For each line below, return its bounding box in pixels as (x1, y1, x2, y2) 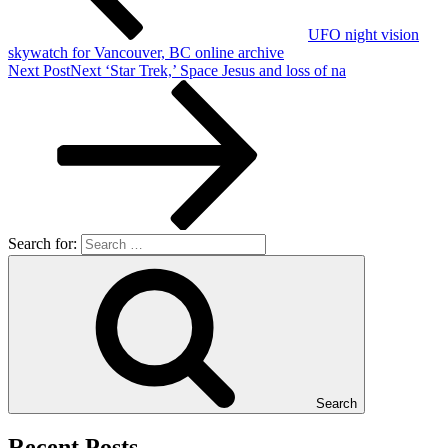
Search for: (8, 234, 77, 252)
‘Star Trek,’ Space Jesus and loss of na (105, 61, 346, 79)
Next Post (8, 61, 70, 79)
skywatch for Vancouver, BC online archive (8, 43, 284, 61)
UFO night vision (308, 25, 419, 43)
